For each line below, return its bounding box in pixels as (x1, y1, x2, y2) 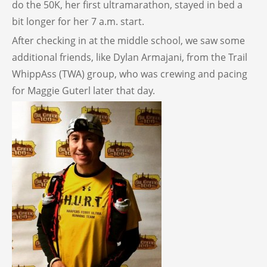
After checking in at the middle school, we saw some (12, 33, 245, 47)
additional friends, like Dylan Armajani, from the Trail (12, 50, 247, 64)
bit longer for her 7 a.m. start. (12, 14, 144, 28)
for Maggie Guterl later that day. (12, 83, 155, 97)
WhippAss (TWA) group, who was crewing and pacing (12, 67, 247, 80)
